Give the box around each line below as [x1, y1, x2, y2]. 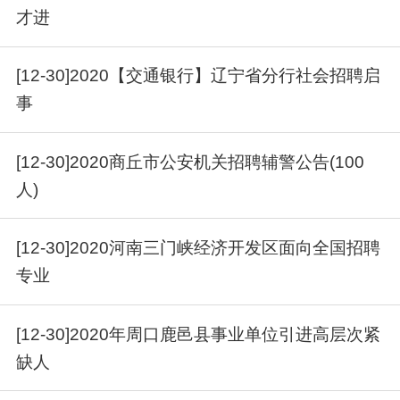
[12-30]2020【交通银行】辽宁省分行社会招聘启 [16, 66, 381, 86]
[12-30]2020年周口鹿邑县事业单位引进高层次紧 [16, 324, 381, 344]
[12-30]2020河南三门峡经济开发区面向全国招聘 [16, 238, 381, 258]
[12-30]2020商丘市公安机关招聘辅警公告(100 [16, 152, 365, 171]
